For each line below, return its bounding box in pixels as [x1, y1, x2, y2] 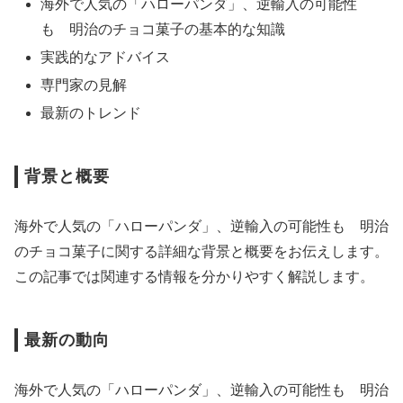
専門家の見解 [40, 77, 128, 94]
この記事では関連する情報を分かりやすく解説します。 [14, 269, 374, 285]
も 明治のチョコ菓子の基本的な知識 [40, 21, 286, 37]
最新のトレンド [40, 105, 142, 121]
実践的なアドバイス [40, 49, 171, 65]
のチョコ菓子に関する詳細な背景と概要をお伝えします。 [14, 244, 389, 260]
